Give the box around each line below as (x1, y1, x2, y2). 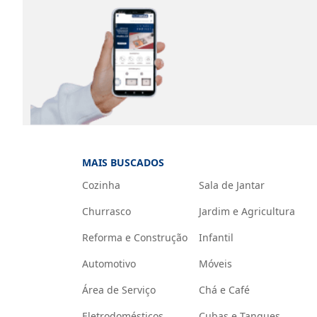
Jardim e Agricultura (198, 204, 295, 218)
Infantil (198, 231, 234, 244)
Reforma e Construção (81, 231, 188, 244)
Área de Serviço (81, 283, 156, 296)
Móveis (198, 257, 232, 270)
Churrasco (81, 204, 131, 218)
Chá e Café (198, 283, 250, 296)
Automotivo (81, 257, 136, 270)
